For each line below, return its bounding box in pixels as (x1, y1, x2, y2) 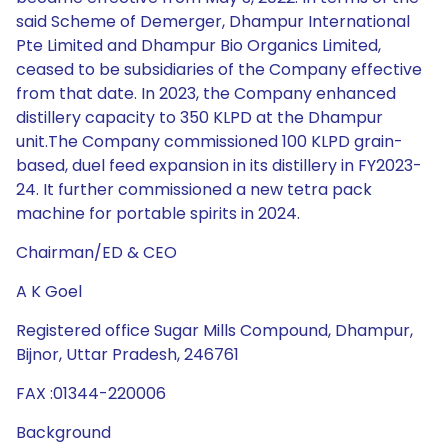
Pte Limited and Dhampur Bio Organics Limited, (16, 34, 381, 57)
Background (16, 421, 111, 444)
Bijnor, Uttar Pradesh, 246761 (16, 343, 239, 366)
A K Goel (16, 280, 82, 303)
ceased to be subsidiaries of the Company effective (16, 58, 422, 81)
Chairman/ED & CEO (16, 241, 177, 264)
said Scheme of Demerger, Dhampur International (16, 10, 410, 33)
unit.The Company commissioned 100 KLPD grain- (16, 130, 403, 153)
